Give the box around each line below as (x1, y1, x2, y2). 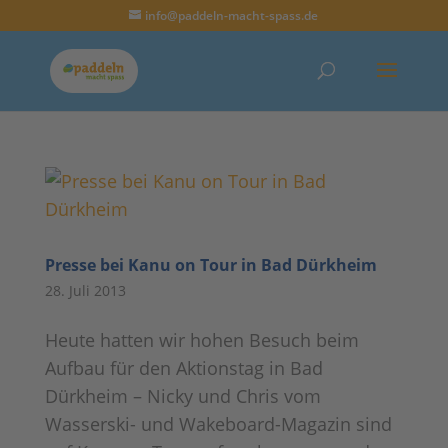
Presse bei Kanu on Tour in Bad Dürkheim (44, 254, 377, 276)
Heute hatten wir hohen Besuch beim (44, 328, 359, 352)
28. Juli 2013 (44, 281, 126, 300)
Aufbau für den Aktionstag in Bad (44, 356, 323, 380)
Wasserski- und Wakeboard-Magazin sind (44, 412, 392, 436)
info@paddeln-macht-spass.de (145, 7, 319, 24)
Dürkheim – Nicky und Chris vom (44, 384, 321, 408)
